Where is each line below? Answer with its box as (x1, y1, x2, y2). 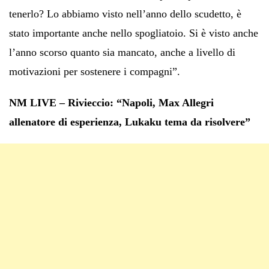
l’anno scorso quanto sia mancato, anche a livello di (9, 46, 235, 58)
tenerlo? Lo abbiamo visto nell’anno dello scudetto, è (9, 7, 241, 20)
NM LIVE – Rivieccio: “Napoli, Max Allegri (9, 96, 214, 109)
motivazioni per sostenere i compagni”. (9, 65, 180, 77)
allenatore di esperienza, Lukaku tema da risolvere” (9, 115, 250, 128)
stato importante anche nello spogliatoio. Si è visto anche (9, 26, 258, 39)
